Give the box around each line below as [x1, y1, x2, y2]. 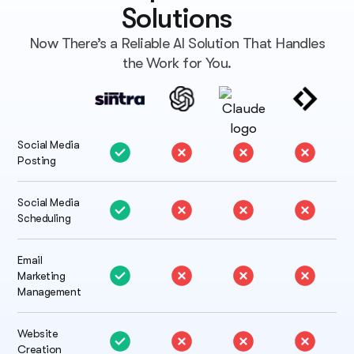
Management [17, 285, 81, 299]
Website [17, 327, 58, 341]
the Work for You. [122, 55, 232, 73]
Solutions [122, 2, 232, 36]
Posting [17, 154, 56, 168]
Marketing [17, 269, 66, 283]
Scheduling [17, 212, 71, 225]
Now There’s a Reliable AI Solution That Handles [28, 35, 326, 53]
